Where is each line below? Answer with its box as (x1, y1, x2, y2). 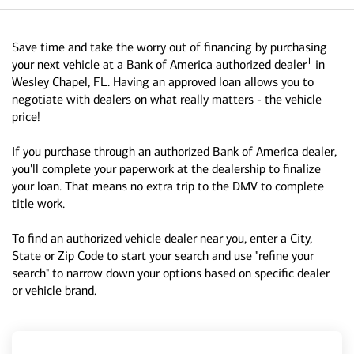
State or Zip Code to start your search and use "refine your (12, 248, 314, 263)
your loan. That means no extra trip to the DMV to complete (12, 179, 324, 194)
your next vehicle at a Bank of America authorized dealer (12, 57, 307, 72)
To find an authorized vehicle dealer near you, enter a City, (12, 231, 312, 246)
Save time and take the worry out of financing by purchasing (12, 40, 327, 55)
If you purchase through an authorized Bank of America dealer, (12, 144, 337, 159)
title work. (12, 196, 65, 211)
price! (12, 109, 40, 124)
